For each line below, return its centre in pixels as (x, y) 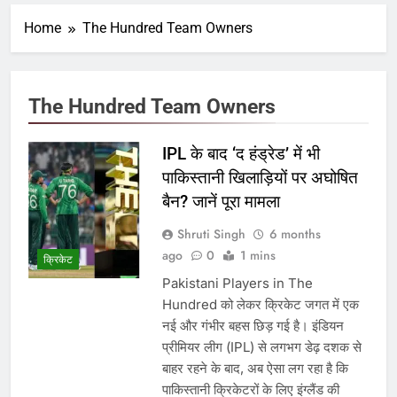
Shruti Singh (211, 234)
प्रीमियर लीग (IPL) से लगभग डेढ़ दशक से (261, 347)
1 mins (257, 256)
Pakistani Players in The (237, 284)
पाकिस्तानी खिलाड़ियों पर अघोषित (260, 178)
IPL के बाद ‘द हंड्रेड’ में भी (241, 154)
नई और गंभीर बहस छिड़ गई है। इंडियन (253, 326)
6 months (295, 234)
